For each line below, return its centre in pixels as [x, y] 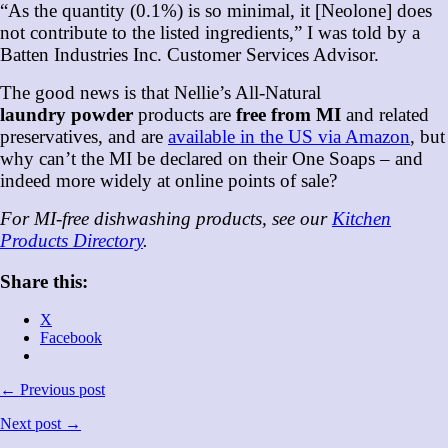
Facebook [71, 338]
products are [182, 114]
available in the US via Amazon [289, 136]
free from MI [286, 114]
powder [102, 114]
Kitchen [361, 218]
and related [385, 114]
